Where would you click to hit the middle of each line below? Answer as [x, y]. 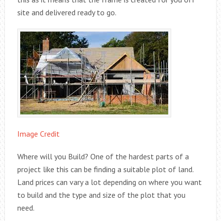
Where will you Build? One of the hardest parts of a [103, 156]
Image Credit [38, 134]
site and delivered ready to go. [67, 12]
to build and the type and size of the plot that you [101, 195]
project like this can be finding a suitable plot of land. [105, 169]
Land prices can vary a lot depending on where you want [109, 182]
